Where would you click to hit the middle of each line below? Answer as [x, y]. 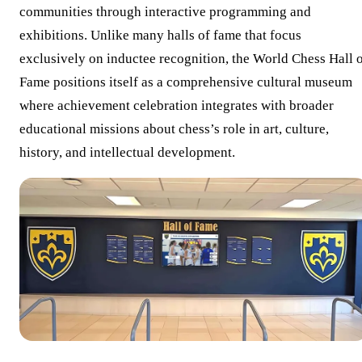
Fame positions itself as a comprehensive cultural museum [186, 82]
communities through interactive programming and [165, 12]
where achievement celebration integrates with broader [177, 106]
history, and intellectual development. [127, 153]
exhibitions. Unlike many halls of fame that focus [160, 36]
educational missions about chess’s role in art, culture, [174, 129]
